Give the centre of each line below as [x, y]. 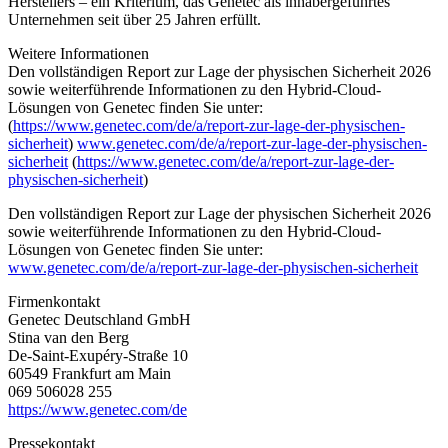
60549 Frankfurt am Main [89, 373]
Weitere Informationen [78, 53]
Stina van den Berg [68, 337]
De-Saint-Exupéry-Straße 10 [98, 355]
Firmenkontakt [54, 301]
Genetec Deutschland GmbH [99, 319]
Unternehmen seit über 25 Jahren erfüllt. [134, 19]
